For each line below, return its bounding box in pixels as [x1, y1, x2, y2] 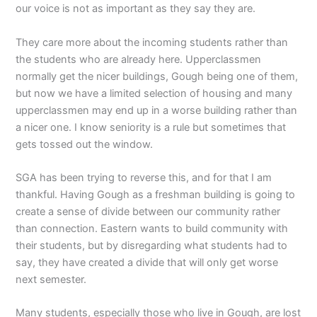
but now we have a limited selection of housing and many [16, 86, 293, 100]
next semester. [16, 273, 90, 286]
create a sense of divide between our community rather [16, 205, 281, 218]
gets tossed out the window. [16, 137, 159, 151]
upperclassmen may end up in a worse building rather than [16, 103, 298, 117]
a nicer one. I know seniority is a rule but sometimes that [16, 120, 287, 134]
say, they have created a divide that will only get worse [16, 256, 279, 269]
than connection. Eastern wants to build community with [16, 222, 289, 235]
